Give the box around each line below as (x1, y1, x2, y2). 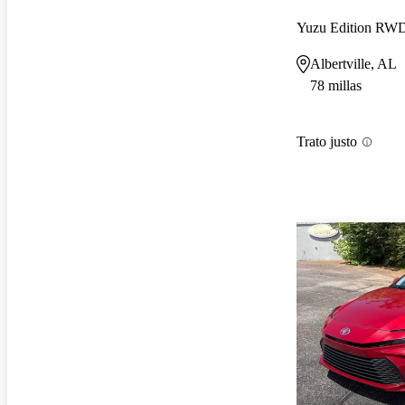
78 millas (310, 77, 362, 93)
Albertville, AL (310, 55, 397, 71)
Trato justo (297, 134, 357, 150)
